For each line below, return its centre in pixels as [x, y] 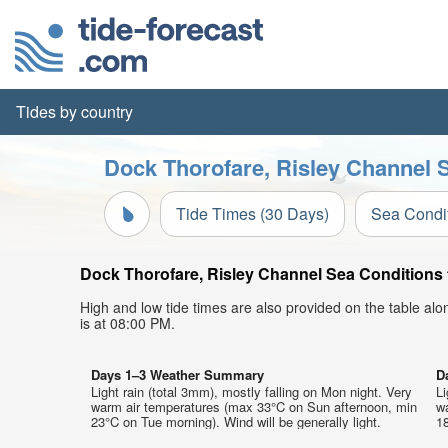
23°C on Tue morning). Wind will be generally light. [236, 421]
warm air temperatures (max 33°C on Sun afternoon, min [254, 406]
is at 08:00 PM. [127, 323]
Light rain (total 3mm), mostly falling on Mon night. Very [251, 391]
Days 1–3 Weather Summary [177, 374]
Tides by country [74, 111]
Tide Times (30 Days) [252, 213]
